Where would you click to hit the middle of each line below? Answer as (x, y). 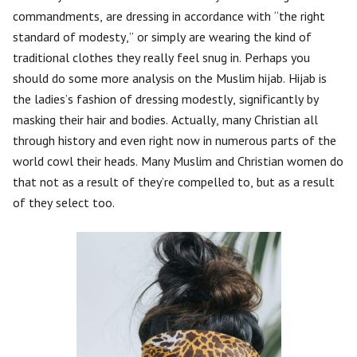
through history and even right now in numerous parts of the (175, 140)
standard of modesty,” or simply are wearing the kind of (162, 37)
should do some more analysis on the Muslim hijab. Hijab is (170, 78)
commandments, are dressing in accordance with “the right (169, 16)
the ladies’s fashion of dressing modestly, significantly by (166, 99)
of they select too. (64, 202)
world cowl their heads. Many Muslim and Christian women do (178, 161)
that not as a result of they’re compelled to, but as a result (174, 182)
